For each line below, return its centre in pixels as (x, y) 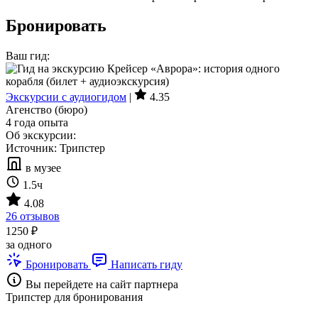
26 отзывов (33, 216)
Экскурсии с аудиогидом (66, 97)
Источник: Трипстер (55, 148)
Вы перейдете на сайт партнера (100, 285)
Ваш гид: (28, 56)
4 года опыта (37, 123)
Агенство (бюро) (46, 110)
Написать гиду (145, 265)
